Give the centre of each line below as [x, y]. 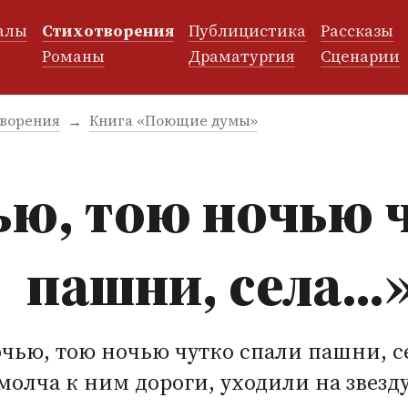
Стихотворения [108, 31]
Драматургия [242, 56]
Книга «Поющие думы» [173, 120]
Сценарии [361, 56]
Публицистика [248, 31]
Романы [74, 56]
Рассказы [357, 31]
